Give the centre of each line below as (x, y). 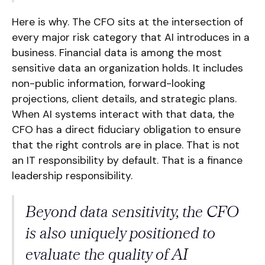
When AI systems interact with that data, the (123, 114)
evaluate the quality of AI (107, 254)
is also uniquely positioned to (121, 232)
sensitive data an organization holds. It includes (127, 68)
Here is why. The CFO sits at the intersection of (127, 22)
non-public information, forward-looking (108, 83)
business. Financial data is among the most (117, 52)
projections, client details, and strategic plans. (124, 98)
